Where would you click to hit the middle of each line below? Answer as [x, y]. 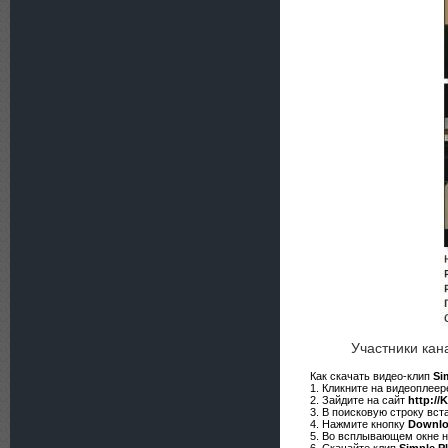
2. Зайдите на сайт [359, 400]
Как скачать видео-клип [371, 376]
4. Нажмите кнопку [359, 424]
